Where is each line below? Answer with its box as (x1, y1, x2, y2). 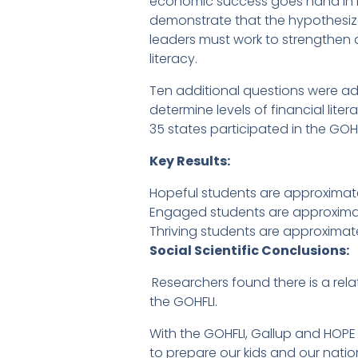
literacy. (149, 50, 197, 69)
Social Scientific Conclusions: (149, 241, 349, 261)
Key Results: (149, 152, 230, 171)
